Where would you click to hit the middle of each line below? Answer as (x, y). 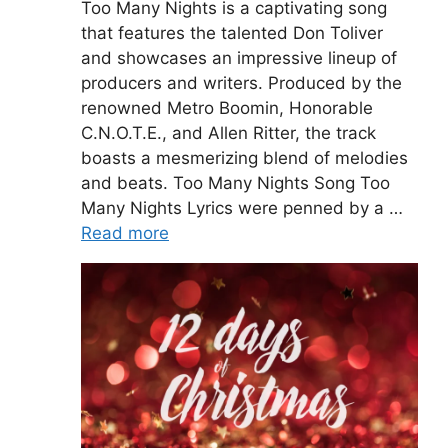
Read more (125, 232)
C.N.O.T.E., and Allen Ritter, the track (228, 132)
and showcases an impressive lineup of (239, 57)
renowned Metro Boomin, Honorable (227, 107)
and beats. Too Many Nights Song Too (235, 182)
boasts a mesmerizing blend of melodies (244, 157)
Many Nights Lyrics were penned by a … (242, 207)
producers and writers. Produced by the (241, 82)
